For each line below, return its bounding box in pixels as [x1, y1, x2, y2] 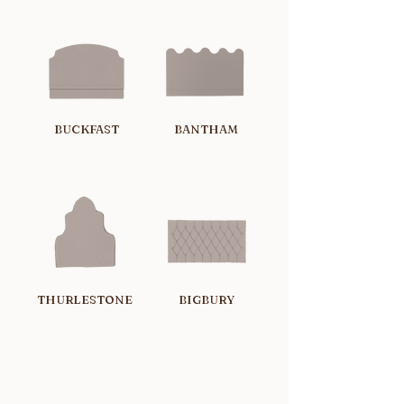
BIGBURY [179, 292, 234, 307]
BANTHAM [173, 122, 238, 136]
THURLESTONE [37, 292, 133, 307]
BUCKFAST [54, 122, 119, 136]
